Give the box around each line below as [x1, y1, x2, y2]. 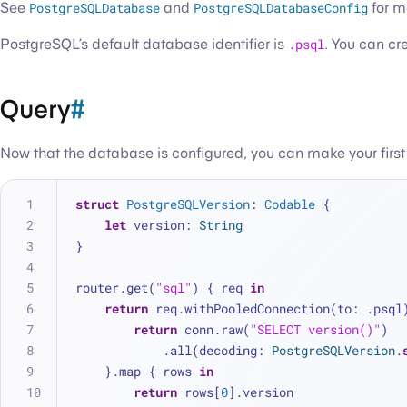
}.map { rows [104, 362, 199, 380]
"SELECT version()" [250, 321, 381, 338]
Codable [264, 195, 315, 213]
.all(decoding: [163, 342, 272, 359]
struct [75, 195, 119, 213]
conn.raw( [177, 321, 250, 338]
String [199, 216, 243, 233]
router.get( [75, 279, 155, 296]
